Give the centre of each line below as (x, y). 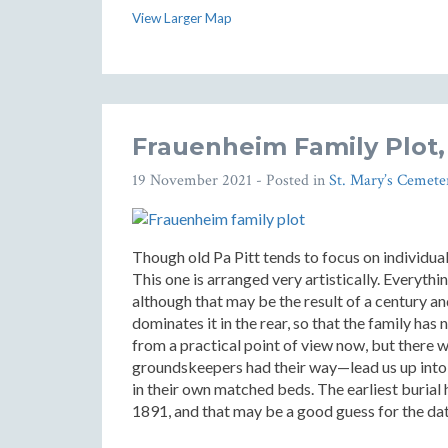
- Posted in (290, 180)
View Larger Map (182, 18)
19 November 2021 (192, 180)
